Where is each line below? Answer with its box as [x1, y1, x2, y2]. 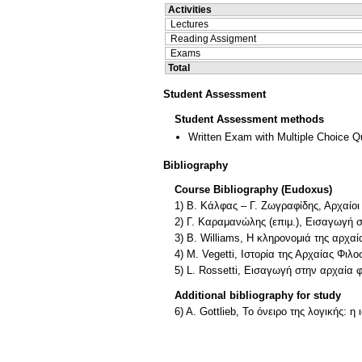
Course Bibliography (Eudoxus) [175, 183, 332, 196]
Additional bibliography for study [175, 289, 341, 302]
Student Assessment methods [175, 113, 324, 126]
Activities [168, 4, 212, 16]
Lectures [170, 19, 208, 31]
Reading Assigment [170, 33, 256, 45]
